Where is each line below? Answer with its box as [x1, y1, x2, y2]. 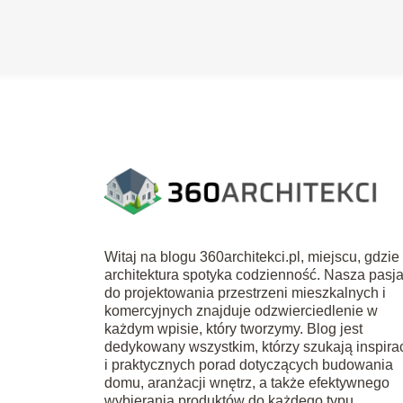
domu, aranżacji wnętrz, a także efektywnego [104, 375, 390, 391]
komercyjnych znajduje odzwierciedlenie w [104, 303, 379, 319]
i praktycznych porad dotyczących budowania [104, 357, 394, 373]
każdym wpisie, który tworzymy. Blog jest [104, 321, 363, 337]
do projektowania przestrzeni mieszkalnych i [104, 285, 387, 301]
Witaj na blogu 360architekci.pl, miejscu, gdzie [104, 249, 400, 265]
